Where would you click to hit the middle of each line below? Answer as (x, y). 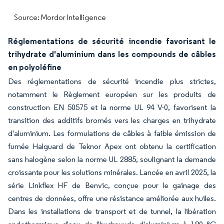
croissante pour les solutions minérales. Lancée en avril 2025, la (112, 172)
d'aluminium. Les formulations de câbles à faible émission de (112, 133)
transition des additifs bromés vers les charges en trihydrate (112, 120)
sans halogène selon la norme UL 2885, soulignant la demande (112, 159)
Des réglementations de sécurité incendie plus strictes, (112, 81)
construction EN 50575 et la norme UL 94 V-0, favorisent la (112, 107)
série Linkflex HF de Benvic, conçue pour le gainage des (112, 185)
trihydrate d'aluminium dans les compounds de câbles (112, 54)
